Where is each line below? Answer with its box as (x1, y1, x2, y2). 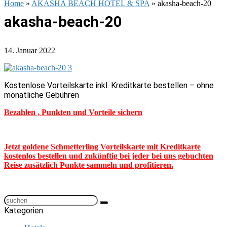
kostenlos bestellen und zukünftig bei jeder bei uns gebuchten (4, 152, 213, 160)
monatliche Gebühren (4, 90, 79, 100)
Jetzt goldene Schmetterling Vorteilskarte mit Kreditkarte (4, 142, 201, 151)
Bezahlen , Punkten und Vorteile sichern (4, 108, 142, 117)
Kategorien (4, 206, 43, 215)
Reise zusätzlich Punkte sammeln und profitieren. (4, 161, 173, 169)
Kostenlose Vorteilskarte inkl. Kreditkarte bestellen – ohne (4, 81, 214, 90)
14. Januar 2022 (4, 46, 55, 55)
